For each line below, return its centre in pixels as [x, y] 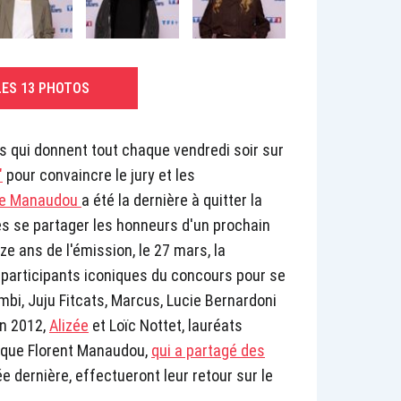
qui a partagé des [208, 351]
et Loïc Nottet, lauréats [166, 326]
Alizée [69, 326]
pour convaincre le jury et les [99, 175]
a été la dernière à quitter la [172, 200]
